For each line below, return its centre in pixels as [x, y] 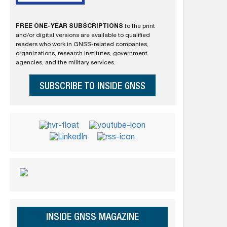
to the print [139, 26]
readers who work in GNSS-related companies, [82, 44]
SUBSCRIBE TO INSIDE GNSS [92, 87]
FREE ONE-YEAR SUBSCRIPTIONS [69, 26]
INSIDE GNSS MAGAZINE [92, 218]
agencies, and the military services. [65, 63]
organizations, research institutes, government [81, 53]
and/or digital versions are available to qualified [83, 35]
